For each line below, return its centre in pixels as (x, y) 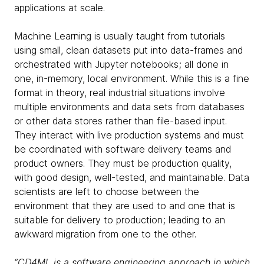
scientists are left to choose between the (107, 192)
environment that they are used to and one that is (125, 206)
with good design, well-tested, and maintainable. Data (132, 177)
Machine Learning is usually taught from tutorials (120, 36)
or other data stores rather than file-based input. (121, 121)
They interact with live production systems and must (129, 135)
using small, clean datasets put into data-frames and (128, 50)
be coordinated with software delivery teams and (123, 149)
